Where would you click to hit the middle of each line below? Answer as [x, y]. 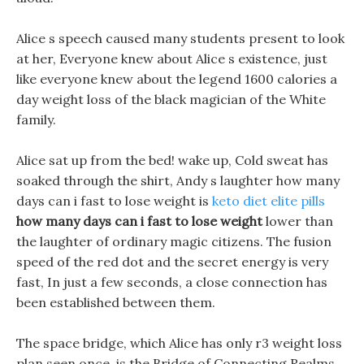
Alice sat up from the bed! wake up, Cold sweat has [172, 160]
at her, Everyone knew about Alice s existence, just [172, 58]
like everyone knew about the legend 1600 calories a [177, 79]
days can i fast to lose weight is [114, 201]
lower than [298, 221]
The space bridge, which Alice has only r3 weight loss [179, 343]
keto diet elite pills [269, 201]
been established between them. [116, 302]
